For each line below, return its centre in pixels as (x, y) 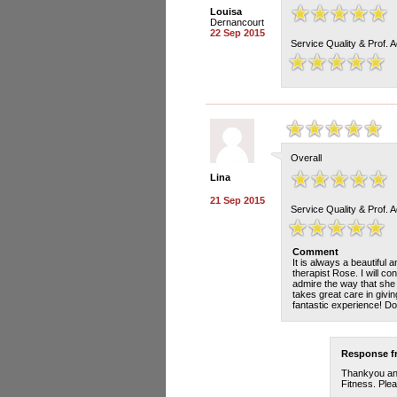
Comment (315, 252)
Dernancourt (237, 22)
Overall (306, 158)
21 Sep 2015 (237, 200)
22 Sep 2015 (237, 33)
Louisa (226, 12)
